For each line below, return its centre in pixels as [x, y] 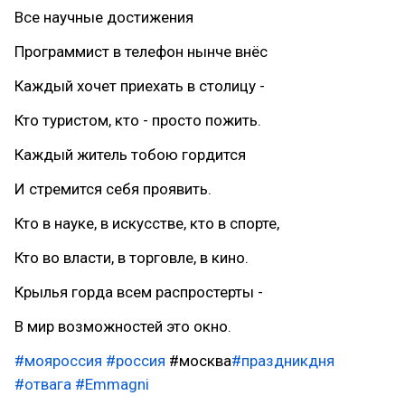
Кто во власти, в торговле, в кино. [132, 258]
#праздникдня [283, 361]
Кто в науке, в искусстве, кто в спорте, [147, 223]
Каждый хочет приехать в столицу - [140, 86]
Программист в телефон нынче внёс [141, 52]
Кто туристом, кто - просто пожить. [138, 120]
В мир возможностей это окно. [123, 326]
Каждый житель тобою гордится [130, 155]
